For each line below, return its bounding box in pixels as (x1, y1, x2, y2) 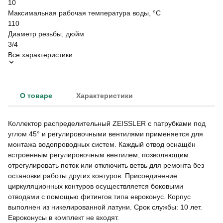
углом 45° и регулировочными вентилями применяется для (8, 130, 203, 138)
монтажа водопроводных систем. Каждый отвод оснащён (8, 140, 196, 148)
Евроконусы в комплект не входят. (8, 214, 119, 222)
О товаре (20, 92, 52, 100)
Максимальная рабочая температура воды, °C (8, 9, 161, 17)
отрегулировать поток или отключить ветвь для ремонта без (8, 161, 204, 169)
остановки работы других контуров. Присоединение (8, 172, 177, 180)
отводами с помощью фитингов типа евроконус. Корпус (8, 193, 191, 201)
